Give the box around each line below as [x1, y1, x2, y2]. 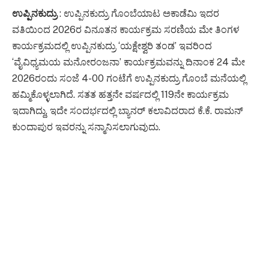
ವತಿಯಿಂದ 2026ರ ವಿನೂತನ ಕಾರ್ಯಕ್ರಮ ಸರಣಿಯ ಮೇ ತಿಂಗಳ [12, 24, 240, 36]
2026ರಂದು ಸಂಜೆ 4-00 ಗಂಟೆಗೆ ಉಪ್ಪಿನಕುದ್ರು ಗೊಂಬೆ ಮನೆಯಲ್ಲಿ [12, 73, 246, 85]
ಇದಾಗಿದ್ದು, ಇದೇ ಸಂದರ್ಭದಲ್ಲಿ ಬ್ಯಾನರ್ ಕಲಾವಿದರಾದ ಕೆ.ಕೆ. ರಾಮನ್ [12, 105, 243, 117]
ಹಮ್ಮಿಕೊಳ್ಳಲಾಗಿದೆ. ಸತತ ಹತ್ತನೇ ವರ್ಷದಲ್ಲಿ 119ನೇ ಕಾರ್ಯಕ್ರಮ [12, 89, 229, 101]
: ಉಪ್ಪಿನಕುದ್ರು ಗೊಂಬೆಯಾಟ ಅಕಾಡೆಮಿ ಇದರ [57, 8, 219, 20]
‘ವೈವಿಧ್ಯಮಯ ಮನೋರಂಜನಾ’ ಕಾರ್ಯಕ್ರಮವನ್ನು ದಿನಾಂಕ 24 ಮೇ [12, 56, 245, 68]
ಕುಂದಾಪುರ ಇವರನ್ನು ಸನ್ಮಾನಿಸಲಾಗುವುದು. [12, 121, 160, 133]
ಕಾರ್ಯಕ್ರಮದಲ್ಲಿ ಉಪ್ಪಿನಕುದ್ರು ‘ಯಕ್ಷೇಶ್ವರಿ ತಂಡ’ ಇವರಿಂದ [12, 40, 212, 52]
